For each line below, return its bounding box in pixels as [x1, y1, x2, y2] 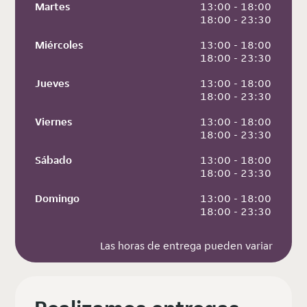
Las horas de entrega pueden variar [99, 238, 273, 254]
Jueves [35, 76, 70, 91]
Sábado [35, 153, 73, 168]
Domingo [35, 191, 80, 206]
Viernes [35, 114, 73, 130]
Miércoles [35, 38, 84, 53]
